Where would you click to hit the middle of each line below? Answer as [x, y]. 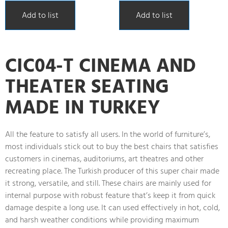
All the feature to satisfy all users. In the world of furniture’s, [108, 134]
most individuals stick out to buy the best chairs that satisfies [112, 146]
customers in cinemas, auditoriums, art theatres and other [104, 159]
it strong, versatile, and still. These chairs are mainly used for [108, 183]
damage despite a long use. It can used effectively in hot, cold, [112, 207]
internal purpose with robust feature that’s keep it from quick [110, 195]
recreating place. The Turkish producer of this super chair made [112, 171]
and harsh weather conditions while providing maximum [102, 220]
